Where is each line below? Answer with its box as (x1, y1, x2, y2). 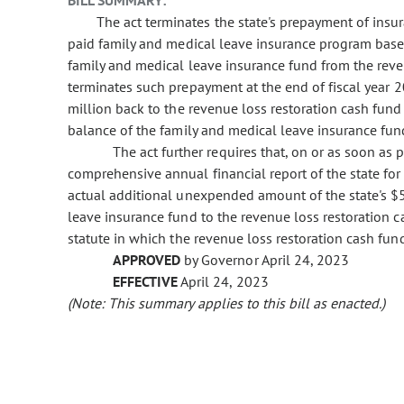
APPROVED (113, 251, 181, 270)
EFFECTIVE (113, 272, 179, 291)
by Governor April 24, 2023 (180, 251, 349, 270)
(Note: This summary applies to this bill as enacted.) (68, 294, 386, 313)
